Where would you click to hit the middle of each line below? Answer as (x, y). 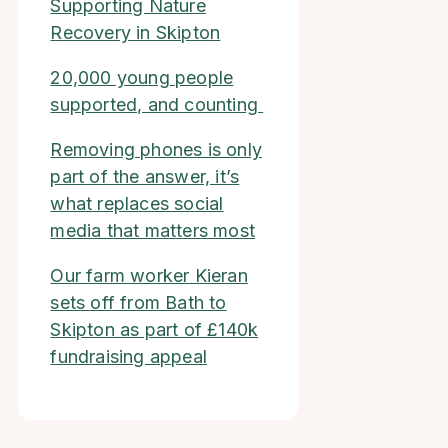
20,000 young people (142, 77)
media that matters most (153, 230)
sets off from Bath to (138, 302)
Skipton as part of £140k (154, 329)
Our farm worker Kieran (149, 275)
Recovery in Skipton (135, 32)
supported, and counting (157, 104)
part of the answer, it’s (145, 176)
